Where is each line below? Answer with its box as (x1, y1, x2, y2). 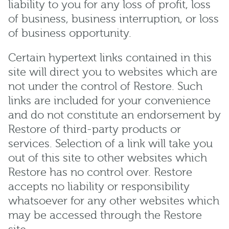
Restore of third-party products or (8, 123, 181, 136)
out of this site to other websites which (8, 151, 207, 165)
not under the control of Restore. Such (8, 80, 202, 93)
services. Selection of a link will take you (8, 137, 213, 150)
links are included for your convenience (8, 94, 211, 107)
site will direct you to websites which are (8, 65, 217, 79)
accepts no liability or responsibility (8, 180, 190, 193)
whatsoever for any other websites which (8, 194, 219, 208)
